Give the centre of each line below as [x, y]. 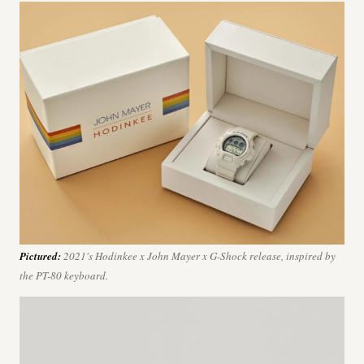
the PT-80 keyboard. [64, 276]
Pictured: [40, 256]
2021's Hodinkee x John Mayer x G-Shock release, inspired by [198, 256]
